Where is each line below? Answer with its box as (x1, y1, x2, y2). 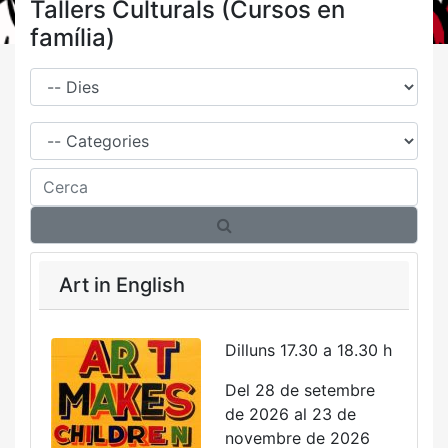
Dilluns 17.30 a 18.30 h (225, 340, 392, 360)
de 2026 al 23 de (225, 404, 356, 424)
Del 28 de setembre (225, 380, 375, 400)
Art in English (59, 273, 185, 297)
